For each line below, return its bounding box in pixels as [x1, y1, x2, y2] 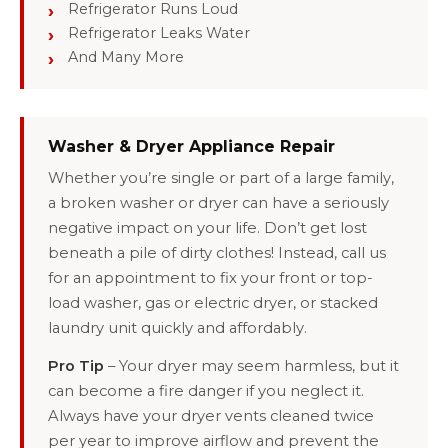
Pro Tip [48, 356, 104, 375]
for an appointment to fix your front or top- [48, 268, 373, 287]
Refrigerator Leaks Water [68, 23, 250, 42]
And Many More [68, 47, 184, 66]
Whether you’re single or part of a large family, [48, 168, 394, 187]
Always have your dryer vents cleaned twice [48, 406, 374, 425]
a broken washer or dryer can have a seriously [48, 193, 389, 212]
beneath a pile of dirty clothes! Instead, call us [48, 243, 386, 262]
